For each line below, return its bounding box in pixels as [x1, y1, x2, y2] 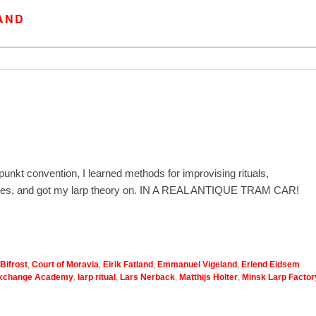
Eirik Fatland [103, 259, 153, 269]
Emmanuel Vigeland [157, 259, 237, 269]
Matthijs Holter [179, 272, 238, 282]
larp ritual [78, 272, 116, 282]
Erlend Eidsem [241, 259, 300, 269]
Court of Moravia [32, 259, 99, 269]
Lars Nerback [120, 272, 175, 282]
